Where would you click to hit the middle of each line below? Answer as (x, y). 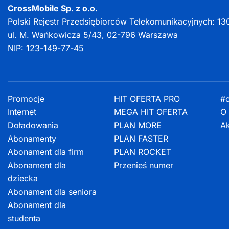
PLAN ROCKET (142, 152)
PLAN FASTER (141, 139)
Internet (22, 112)
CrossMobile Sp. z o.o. (53, 8)
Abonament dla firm (46, 152)
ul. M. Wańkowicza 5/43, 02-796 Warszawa (93, 35)
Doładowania (33, 125)
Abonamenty (32, 139)
